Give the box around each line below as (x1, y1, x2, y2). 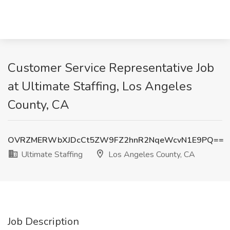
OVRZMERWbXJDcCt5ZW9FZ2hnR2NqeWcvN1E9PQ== (8, 135, 224, 146)
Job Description (8, 215, 79, 228)
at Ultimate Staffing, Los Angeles (8, 78, 192, 94)
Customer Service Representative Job (8, 60, 214, 76)
